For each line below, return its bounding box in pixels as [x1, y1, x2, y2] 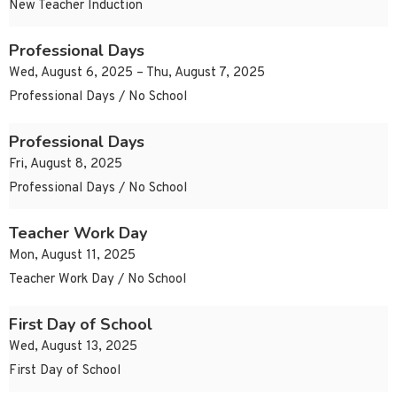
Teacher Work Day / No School [9, 271, 186, 289]
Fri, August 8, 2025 [9, 156, 122, 174]
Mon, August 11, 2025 [9, 247, 136, 265]
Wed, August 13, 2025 [9, 339, 137, 356]
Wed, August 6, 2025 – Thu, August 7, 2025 [9, 65, 265, 82]
